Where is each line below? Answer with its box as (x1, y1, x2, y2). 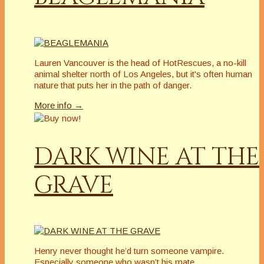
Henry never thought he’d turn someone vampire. (34, 245, 224, 256)
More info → (34, 100, 83, 110)
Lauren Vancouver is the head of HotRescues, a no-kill (34, 57, 246, 68)
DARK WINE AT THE (34, 141, 259, 173)
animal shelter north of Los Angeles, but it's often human (34, 68, 252, 79)
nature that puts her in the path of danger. (34, 80, 192, 90)
